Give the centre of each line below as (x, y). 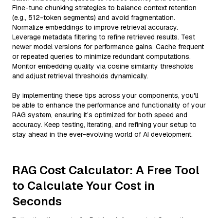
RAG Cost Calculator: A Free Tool (106, 170)
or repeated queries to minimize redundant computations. (101, 56)
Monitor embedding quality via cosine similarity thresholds (103, 66)
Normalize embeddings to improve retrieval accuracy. (95, 27)
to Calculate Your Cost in (83, 186)
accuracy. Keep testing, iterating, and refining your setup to (104, 125)
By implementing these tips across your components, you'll (105, 95)
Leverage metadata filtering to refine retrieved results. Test (104, 37)
